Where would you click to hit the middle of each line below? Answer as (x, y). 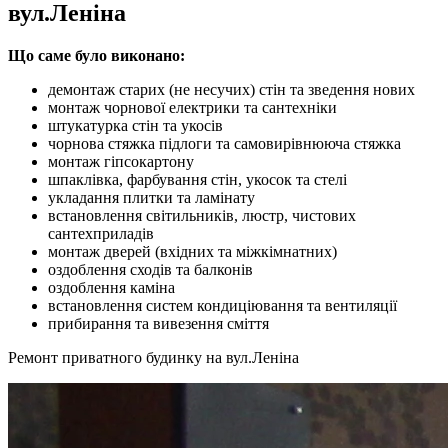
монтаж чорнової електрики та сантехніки (192, 108)
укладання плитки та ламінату (151, 198)
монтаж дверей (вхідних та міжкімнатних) (192, 252)
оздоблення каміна (111, 288)
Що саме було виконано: (96, 56)
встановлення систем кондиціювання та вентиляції (222, 306)
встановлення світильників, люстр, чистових (202, 216)
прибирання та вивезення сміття (158, 324)
